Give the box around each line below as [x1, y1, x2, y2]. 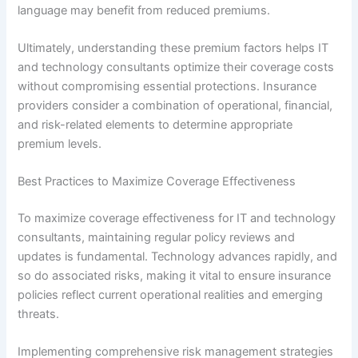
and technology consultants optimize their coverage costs [18, 59, 335, 74]
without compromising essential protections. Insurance [18, 78, 317, 93]
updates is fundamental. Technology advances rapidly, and [18, 249, 338, 265]
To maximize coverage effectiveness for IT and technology [18, 211, 336, 226]
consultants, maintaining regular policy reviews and [18, 230, 296, 245]
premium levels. [18, 136, 102, 151]
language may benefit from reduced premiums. [18, 2, 271, 18]
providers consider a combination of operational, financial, [18, 97, 333, 113]
